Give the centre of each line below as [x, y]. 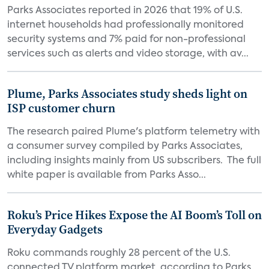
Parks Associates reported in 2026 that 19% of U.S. [125, 11]
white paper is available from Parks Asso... [107, 175]
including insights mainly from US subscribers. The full [134, 161]
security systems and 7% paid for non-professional [126, 40]
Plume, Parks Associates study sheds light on [127, 94]
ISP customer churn [61, 108]
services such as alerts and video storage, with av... [128, 54]
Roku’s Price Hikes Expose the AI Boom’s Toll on [134, 215]
